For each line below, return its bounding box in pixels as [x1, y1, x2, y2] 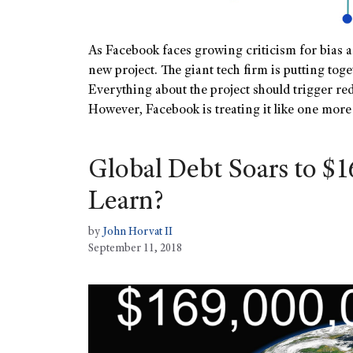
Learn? [88, 190, 164, 217]
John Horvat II [102, 227, 173, 239]
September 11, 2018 [88, 243, 182, 255]
